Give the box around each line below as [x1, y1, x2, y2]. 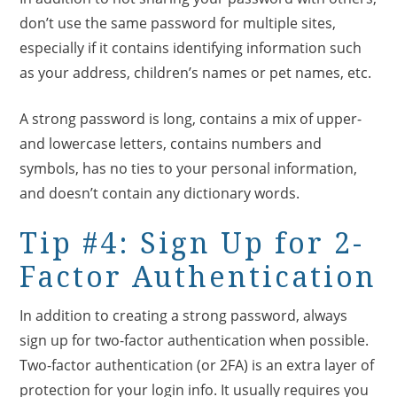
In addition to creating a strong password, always [19, 305, 348, 325]
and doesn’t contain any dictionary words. [19, 183, 304, 203]
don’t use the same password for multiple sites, [19, 12, 337, 33]
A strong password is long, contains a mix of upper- [19, 108, 362, 128]
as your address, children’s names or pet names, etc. [19, 62, 376, 82]
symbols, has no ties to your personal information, [19, 158, 358, 178]
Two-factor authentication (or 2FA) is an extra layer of [19, 354, 375, 375]
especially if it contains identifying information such [19, 37, 362, 58]
